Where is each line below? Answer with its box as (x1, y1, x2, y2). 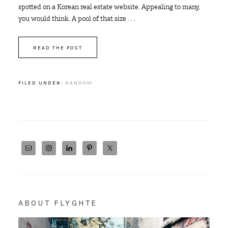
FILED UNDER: (18, 80, 65, 86)
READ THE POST (33, 45, 82, 51)
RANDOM (65, 80, 93, 86)
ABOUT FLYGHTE (18, 198, 98, 208)
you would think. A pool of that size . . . (18, 14, 135, 23)
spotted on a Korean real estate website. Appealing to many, (18, 3, 199, 11)
